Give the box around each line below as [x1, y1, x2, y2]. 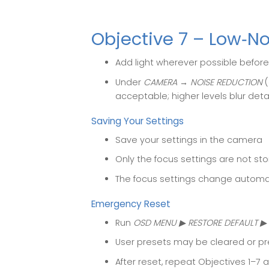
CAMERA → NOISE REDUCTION [144, 76, 262, 88]
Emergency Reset [91, 198, 171, 211]
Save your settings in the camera [115, 133, 262, 146]
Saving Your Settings [91, 115, 184, 128]
